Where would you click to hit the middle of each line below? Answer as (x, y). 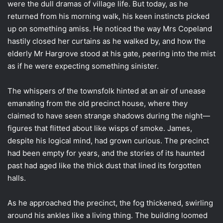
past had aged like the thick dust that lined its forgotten (104, 165)
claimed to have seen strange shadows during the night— (109, 115)
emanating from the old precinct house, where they (98, 103)
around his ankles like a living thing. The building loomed (108, 215)
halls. (17, 178)
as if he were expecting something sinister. (83, 66)
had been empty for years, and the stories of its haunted (106, 153)
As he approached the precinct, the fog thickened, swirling (110, 203)
